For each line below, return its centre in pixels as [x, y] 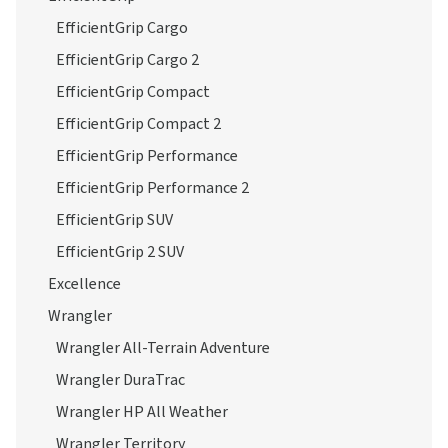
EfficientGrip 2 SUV [120, 252]
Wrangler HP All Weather [142, 412]
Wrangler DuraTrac [120, 380]
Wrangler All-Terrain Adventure [163, 348]
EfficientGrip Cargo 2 [127, 60]
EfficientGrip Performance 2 [152, 188]
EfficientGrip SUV [114, 220]
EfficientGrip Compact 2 [138, 124]
